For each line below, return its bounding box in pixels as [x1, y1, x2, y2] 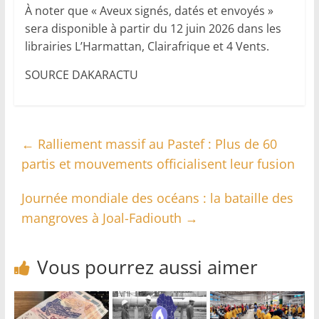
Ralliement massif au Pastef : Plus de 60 [33, 135, 277, 153]
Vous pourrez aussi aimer [36, 254, 258, 281]
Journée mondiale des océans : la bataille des [21, 189, 293, 207]
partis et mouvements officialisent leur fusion [21, 155, 295, 173]
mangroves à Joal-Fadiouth [21, 209, 185, 227]
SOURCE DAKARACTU [24, 67, 138, 83]
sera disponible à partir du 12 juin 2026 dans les [24, 21, 281, 37]
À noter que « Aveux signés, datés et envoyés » [24, 3, 273, 19]
